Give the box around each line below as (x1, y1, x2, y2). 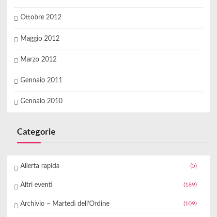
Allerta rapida (20, 163, 60, 170)
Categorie (17, 128, 56, 137)
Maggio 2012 (20, 35, 60, 42)
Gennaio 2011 (20, 77, 62, 84)
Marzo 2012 (20, 56, 57, 63)
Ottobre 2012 (20, 14, 62, 21)
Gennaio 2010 (20, 98, 62, 105)
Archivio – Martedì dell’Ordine (20, 201, 109, 208)
